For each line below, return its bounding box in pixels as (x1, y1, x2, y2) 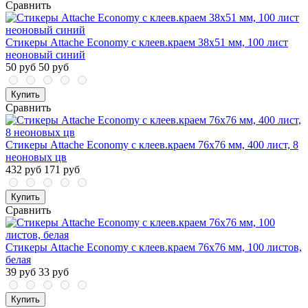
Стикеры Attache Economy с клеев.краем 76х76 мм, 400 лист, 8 (5, 139, 298, 151)
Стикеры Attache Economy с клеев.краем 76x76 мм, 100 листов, (5, 241, 302, 254)
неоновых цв (5, 151, 67, 164)
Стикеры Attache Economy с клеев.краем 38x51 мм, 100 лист (5, 36, 288, 49)
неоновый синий (5, 49, 85, 61)
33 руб (38, 266, 69, 278)
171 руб (44, 164, 80, 176)
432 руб (5, 164, 41, 176)
